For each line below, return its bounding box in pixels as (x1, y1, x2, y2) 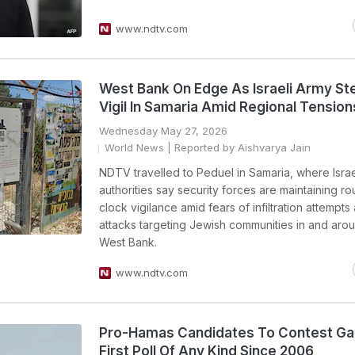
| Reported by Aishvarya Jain (164, 141, 311, 154)
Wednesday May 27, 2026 (99, 124, 227, 137)
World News (105, 141, 164, 154)
